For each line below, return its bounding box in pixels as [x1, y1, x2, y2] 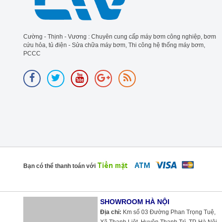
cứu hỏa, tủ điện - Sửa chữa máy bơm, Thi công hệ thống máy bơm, [23, 42, 205, 49]
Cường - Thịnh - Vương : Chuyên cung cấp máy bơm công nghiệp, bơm [23, 33, 216, 41]
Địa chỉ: [23, 209, 45, 216]
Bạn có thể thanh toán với [23, 163, 96, 170]
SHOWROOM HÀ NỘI [23, 198, 93, 206]
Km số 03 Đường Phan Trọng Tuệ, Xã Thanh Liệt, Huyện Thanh [45, 209, 218, 216]
